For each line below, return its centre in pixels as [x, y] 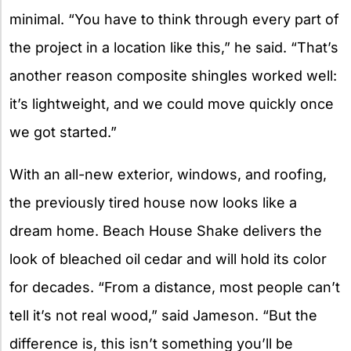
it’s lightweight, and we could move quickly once [172, 104]
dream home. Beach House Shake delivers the [166, 231]
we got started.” [63, 132]
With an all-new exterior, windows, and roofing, [168, 175]
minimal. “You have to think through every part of [174, 20]
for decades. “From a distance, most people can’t [175, 288]
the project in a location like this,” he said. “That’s [174, 48]
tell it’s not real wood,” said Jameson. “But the [163, 316]
